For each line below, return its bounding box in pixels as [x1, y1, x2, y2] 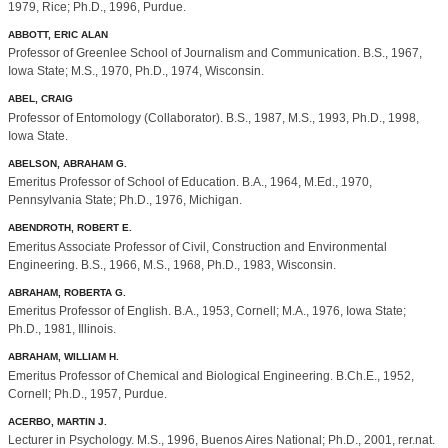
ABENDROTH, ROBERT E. [8, 222, 132, 234]
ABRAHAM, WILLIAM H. [8, 351, 119, 363]
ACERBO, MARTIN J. [8, 415, 107, 427]
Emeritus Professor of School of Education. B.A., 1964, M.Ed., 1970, [8, 175, 372, 190]
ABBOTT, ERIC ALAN [8, 28, 108, 40]
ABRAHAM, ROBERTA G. [8, 286, 126, 298]
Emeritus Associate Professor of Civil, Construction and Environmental [8, 239, 387, 254]
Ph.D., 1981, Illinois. [8, 322, 116, 337]
